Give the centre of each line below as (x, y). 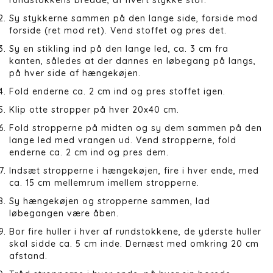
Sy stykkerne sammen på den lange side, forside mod (133, 18)
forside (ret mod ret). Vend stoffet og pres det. (118, 30)
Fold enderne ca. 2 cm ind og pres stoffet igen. (117, 91)
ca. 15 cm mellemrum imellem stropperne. (104, 183)
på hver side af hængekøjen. (75, 73)
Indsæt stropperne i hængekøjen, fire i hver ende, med (134, 170)
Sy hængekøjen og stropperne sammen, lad (110, 201)
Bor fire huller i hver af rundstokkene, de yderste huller (135, 231)
